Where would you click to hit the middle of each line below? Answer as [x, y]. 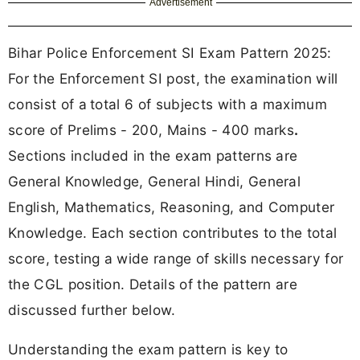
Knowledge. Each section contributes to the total [173, 232]
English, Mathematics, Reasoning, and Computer [172, 207]
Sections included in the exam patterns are [153, 155]
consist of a [47, 104]
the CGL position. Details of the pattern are [153, 284]
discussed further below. [92, 309]
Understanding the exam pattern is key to [148, 350]
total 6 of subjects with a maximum [209, 104]
